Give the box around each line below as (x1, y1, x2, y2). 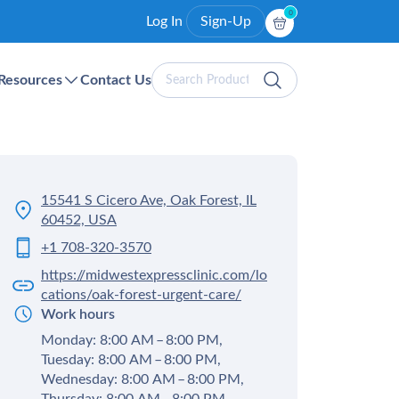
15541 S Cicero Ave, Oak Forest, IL (41, 193, 256, 208)
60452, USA (41, 213, 117, 227)
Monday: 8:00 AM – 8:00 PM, (41, 333, 223, 347)
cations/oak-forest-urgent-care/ (41, 288, 241, 302)
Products (151, 88, 218, 110)
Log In (146, 14, 183, 28)
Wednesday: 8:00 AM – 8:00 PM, (41, 372, 244, 387)
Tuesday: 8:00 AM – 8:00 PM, (41, 353, 221, 367)
